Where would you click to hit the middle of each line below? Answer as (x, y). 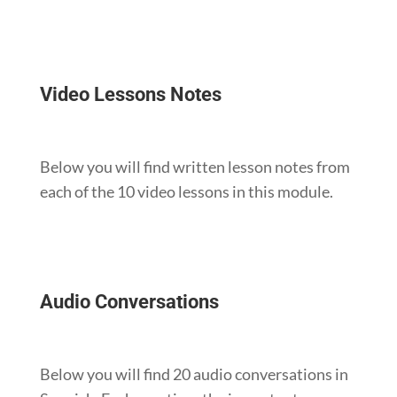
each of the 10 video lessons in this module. (186, 191)
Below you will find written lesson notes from (195, 166)
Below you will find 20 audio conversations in (194, 374)
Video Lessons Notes (130, 94)
